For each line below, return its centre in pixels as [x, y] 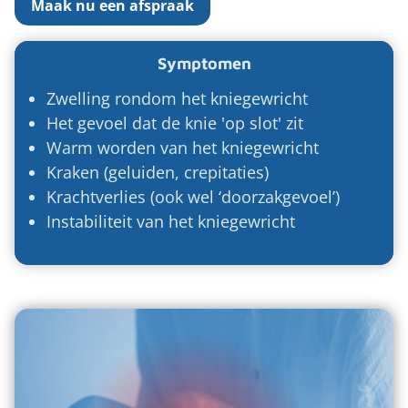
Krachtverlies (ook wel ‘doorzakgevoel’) [194, 197]
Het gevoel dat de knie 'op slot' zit [175, 123]
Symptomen [204, 63]
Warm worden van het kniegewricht [183, 148]
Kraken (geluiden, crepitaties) [158, 172]
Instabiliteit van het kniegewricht [171, 221]
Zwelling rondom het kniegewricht [178, 98]
